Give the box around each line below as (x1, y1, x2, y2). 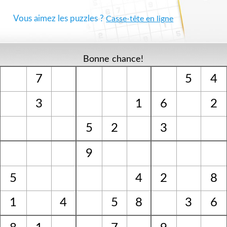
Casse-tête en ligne (106, 15, 174, 23)
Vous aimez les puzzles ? (13, 14, 106, 23)
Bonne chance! (83, 55, 144, 64)
